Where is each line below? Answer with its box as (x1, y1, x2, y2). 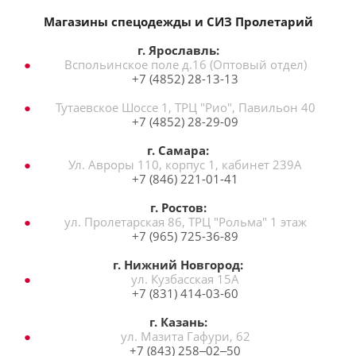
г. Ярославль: (137, 41, 219, 58)
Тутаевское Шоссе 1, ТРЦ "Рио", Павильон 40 (55, 99, 315, 115)
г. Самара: (147, 141, 209, 158)
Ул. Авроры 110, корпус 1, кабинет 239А (68, 156, 302, 172)
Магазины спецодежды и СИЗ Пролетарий (43, 13, 313, 29)
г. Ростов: (149, 199, 207, 215)
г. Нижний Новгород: (113, 256, 243, 273)
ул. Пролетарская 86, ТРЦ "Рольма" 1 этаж (64, 213, 307, 230)
